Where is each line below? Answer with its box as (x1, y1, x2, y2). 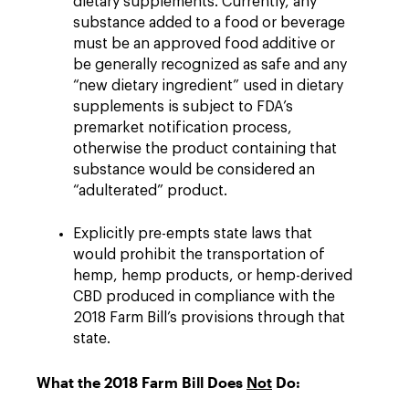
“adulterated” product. (73, 184, 231, 198)
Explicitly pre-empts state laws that (73, 226, 312, 241)
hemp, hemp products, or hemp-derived (73, 268, 352, 283)
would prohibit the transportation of (73, 247, 325, 262)
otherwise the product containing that (73, 142, 337, 156)
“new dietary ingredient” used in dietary (73, 79, 343, 93)
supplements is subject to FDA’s (73, 100, 293, 114)
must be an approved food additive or (73, 37, 335, 51)
